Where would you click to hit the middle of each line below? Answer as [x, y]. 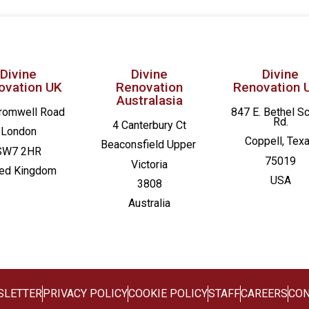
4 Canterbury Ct [150, 125]
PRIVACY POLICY [85, 293]
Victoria [150, 164]
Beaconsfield [133, 145]
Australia [150, 203]
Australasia [149, 100]
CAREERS [264, 293]
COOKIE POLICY [168, 293]
